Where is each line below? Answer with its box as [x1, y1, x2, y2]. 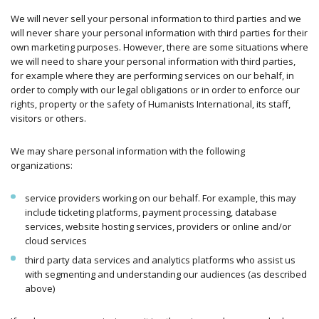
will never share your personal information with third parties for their [11, 26, 308, 40]
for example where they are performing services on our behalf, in [11, 69, 294, 83]
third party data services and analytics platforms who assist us [24, 253, 296, 266]
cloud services [24, 234, 87, 248]
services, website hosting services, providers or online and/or [24, 220, 291, 234]
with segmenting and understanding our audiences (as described [24, 267, 307, 281]
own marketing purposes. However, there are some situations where [11, 41, 308, 54]
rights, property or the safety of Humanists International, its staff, [11, 98, 291, 111]
